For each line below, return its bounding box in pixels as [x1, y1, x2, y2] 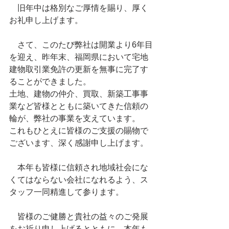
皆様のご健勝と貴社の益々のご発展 [9, 212, 148, 221]
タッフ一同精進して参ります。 [9, 188, 124, 196]
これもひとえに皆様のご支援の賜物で [9, 126, 148, 135]
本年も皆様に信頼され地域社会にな [9, 163, 148, 172]
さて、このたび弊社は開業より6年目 [9, 40, 153, 49]
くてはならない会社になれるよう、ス [9, 175, 148, 184]
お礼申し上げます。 [9, 16, 83, 25]
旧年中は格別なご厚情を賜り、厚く [9, 4, 148, 12]
